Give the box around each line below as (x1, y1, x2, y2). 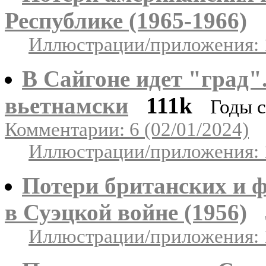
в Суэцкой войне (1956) (5, 199, 247, 225)
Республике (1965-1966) (5, 7, 247, 33)
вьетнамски (5, 92, 128, 118)
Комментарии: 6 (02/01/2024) (5, 118, 249, 140)
